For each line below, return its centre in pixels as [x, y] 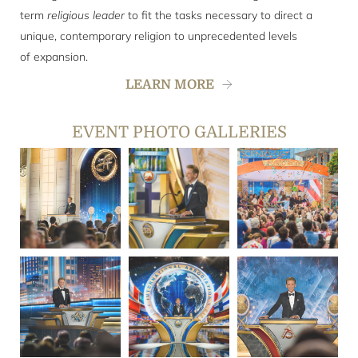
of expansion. [54, 57]
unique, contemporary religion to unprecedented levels [159, 36]
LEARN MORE [170, 85]
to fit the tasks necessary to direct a [219, 15]
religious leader [86, 15]
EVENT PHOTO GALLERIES [179, 132]
